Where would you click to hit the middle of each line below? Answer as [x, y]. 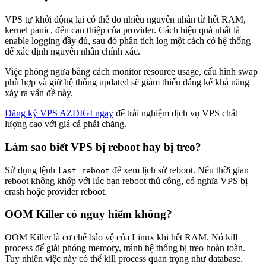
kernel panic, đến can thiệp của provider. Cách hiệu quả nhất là [122, 30]
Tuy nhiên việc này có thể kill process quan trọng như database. [124, 259]
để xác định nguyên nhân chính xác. [72, 52]
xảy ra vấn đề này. [39, 93]
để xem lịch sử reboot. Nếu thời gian [179, 170]
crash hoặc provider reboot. [56, 191]
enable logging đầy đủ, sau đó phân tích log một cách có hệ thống [128, 41]
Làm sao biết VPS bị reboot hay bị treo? [103, 147]
